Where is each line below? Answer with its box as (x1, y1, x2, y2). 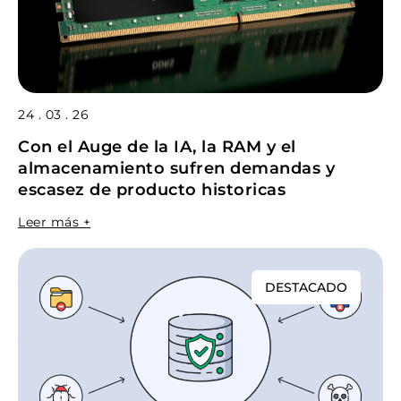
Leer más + (18, 214, 90, 230)
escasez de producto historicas (18, 180, 286, 200)
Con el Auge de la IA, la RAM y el (18, 137, 296, 157)
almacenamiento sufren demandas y (18, 158, 335, 178)
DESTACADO (265, 279, 347, 295)
